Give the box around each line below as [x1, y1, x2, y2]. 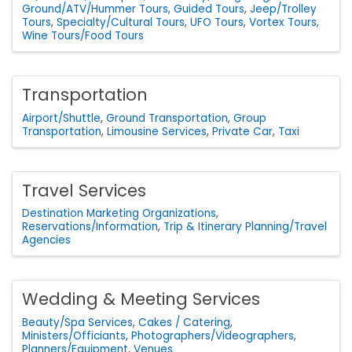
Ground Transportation [106, 110, 228, 126]
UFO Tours [190, 14, 244, 30]
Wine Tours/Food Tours [22, 27, 144, 43]
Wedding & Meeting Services [22, 288, 260, 311]
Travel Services [22, 178, 146, 202]
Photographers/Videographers [131, 328, 294, 344]
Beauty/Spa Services [22, 315, 133, 331]
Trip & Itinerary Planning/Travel [163, 219, 327, 235]
